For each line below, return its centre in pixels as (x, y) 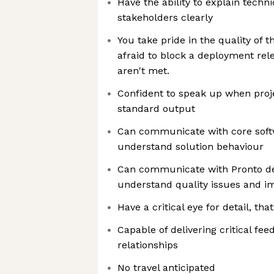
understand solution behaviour (191, 146)
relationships (148, 245)
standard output (156, 109)
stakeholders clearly (165, 17)
